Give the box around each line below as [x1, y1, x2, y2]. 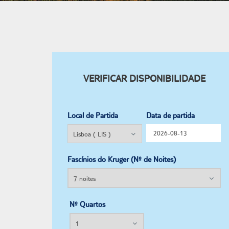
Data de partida [146, 111, 195, 120]
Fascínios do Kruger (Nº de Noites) [67, 155, 176, 164]
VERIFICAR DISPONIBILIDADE [83, 73, 205, 84]
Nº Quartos [70, 200, 105, 209]
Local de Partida [67, 111, 118, 120]
